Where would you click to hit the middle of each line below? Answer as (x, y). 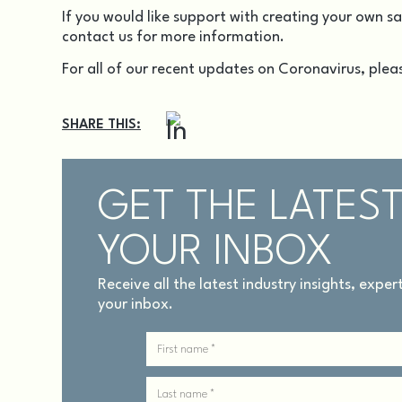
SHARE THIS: (101, 126)
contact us (97, 37)
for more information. (209, 37)
